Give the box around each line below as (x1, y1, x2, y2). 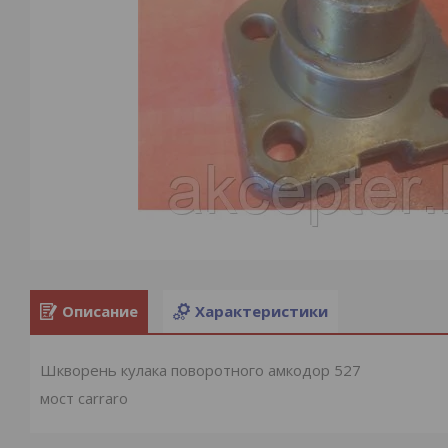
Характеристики (195, 301, 328, 322)
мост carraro (40, 388, 128, 408)
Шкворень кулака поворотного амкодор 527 (40, 360, 361, 380)
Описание (62, 301, 138, 322)
